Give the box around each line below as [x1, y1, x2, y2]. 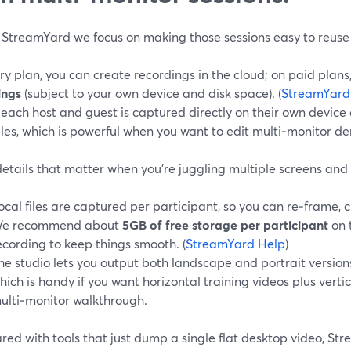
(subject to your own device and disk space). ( [21, 84, 281, 101]
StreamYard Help [186, 234, 285, 251]
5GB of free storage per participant [122, 215, 328, 233]
